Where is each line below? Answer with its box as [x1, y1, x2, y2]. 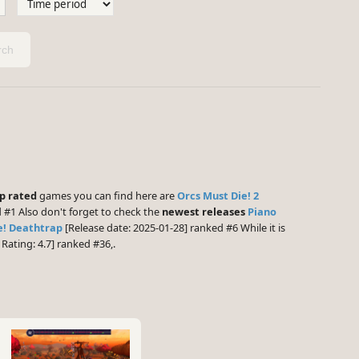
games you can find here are [37, 188, 177, 204]
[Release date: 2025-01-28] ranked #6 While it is [63, 220, 285, 236]
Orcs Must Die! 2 [177, 188, 259, 204]
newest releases [162, 204, 245, 220]
